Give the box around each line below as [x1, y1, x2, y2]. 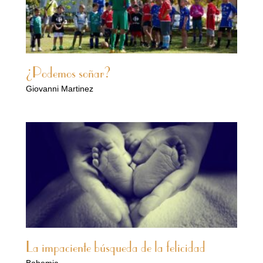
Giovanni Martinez [26, 84, 93, 94]
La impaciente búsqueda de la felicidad [26, 241, 205, 257]
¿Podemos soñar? [26, 66, 111, 82]
